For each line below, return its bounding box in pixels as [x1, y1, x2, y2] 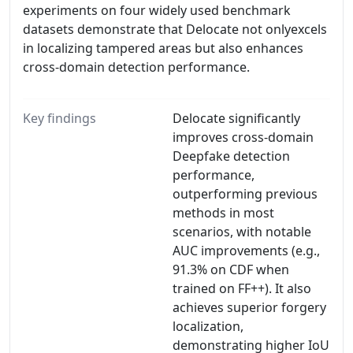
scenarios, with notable [173, 223, 311, 240]
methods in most [173, 204, 274, 221]
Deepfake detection [173, 147, 290, 165]
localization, [173, 318, 243, 335]
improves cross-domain [173, 128, 314, 146]
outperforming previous [173, 185, 318, 203]
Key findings [23, 110, 96, 127]
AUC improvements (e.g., [173, 242, 320, 259]
